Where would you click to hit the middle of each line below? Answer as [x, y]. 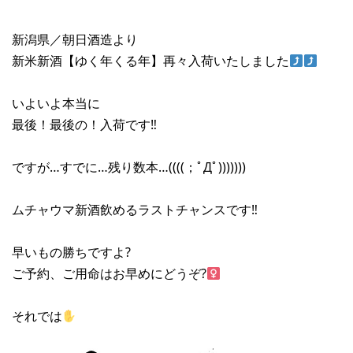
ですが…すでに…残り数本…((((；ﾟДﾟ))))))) [129, 167]
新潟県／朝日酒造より [75, 40]
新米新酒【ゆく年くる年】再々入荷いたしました [150, 61]
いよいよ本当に [56, 104]
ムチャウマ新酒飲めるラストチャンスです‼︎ [135, 210]
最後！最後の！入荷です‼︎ [84, 125]
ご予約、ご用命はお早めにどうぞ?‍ [109, 274]
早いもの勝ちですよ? [71, 253]
